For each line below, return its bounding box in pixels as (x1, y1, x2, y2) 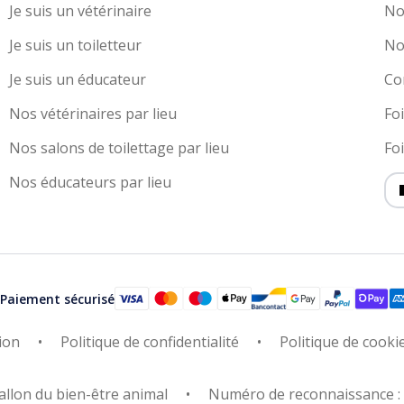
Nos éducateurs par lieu (8, 172, 171, 193)
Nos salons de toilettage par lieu (8, 138, 229, 159)
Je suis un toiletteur (8, 35, 142, 56)
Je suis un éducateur (8, 69, 146, 90)
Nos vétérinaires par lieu (8, 104, 177, 124)
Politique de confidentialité (60, 332, 239, 353)
